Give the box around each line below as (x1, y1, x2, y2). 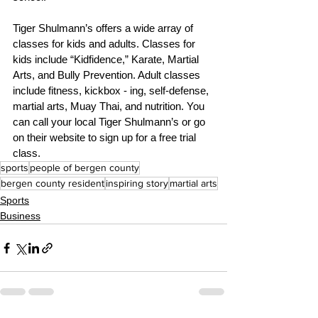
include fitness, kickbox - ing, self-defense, (13, 84, 212, 97)
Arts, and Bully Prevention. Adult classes (13, 69, 203, 82)
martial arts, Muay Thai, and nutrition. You (13, 100, 207, 113)
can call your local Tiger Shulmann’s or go (13, 116, 208, 128)
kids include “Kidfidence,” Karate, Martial (13, 53, 202, 66)
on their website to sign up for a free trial (13, 131, 199, 144)
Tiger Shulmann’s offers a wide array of (13, 22, 196, 35)
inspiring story (106, 177, 168, 190)
